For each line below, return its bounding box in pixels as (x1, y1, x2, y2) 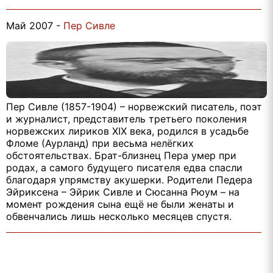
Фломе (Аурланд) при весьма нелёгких (6, 137, 194, 150)
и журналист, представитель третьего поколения (6, 113, 247, 126)
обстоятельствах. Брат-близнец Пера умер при (6, 149, 236, 162)
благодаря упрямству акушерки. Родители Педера (6, 174, 252, 186)
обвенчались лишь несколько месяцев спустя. (6, 210, 232, 223)
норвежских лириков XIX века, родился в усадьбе (6, 125, 249, 138)
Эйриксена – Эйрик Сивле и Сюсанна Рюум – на (6, 186, 239, 199)
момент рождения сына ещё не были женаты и (6, 198, 234, 211)
